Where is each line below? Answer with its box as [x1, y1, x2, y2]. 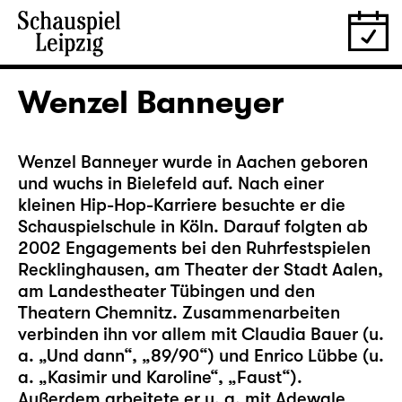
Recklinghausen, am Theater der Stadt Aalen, [18, 259, 383, 280]
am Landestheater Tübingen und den [18, 281, 315, 301]
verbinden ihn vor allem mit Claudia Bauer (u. [18, 324, 384, 345]
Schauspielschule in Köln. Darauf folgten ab [18, 216, 368, 237]
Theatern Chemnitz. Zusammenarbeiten [18, 302, 340, 323]
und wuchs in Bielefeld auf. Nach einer [18, 173, 324, 194]
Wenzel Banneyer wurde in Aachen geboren [18, 152, 368, 172]
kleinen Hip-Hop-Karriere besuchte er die [18, 195, 345, 215]
